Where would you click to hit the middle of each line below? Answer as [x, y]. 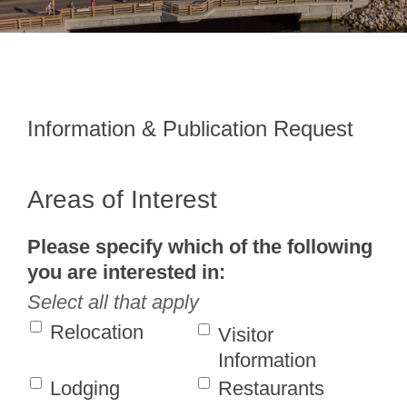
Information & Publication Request [190, 129]
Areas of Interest [122, 200]
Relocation [97, 333]
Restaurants [272, 389]
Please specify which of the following [200, 247]
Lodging [85, 389]
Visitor [246, 335]
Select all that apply [113, 303]
